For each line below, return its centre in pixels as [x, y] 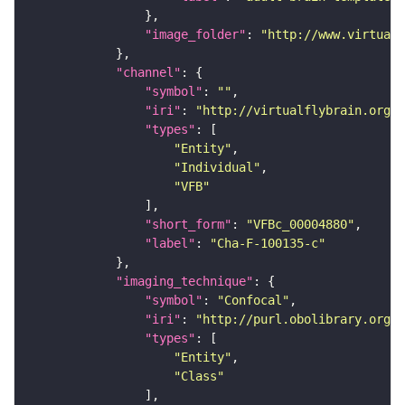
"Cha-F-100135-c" [268, 243]
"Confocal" [253, 300]
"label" [170, 243]
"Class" [199, 376]
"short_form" [188, 224]
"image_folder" [195, 34]
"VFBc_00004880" [300, 224]
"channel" [148, 72]
